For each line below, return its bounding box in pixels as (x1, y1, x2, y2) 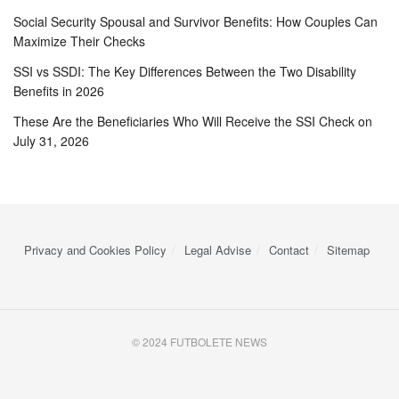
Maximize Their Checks (13, 31, 145, 50)
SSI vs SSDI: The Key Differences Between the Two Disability (13, 61, 356, 80)
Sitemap (327, 240, 370, 258)
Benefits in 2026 (13, 81, 104, 100)
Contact (269, 240, 309, 258)
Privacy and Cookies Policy (24, 240, 167, 258)
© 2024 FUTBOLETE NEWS (132, 333, 267, 349)
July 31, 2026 (13, 131, 89, 150)
